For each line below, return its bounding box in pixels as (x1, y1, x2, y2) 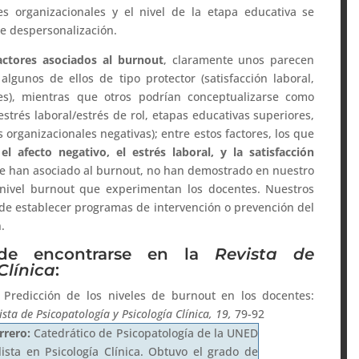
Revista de (199, 244, 315, 264)
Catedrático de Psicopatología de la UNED (34, 325, 258, 341)
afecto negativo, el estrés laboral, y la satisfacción (18, 143, 315, 159)
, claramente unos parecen (163, 51, 315, 67)
